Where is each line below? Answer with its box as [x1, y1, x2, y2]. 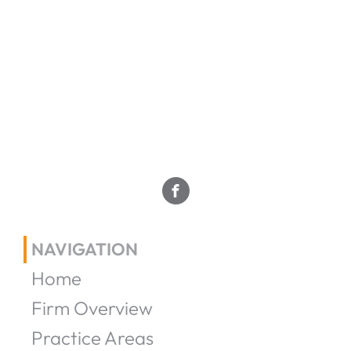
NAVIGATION [31, 238, 138, 260]
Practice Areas [31, 326, 154, 349]
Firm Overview [31, 296, 153, 320]
